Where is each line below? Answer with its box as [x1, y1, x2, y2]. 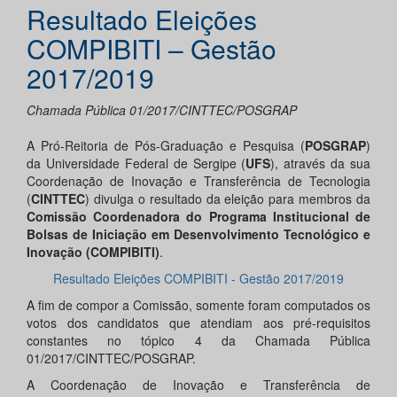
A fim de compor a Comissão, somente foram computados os [27, 296, 370, 315]
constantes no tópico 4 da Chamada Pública [27, 331, 370, 350]
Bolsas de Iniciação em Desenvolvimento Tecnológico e [27, 225, 370, 244]
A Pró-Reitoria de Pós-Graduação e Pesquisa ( [27, 136, 305, 155]
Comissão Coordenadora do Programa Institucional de [27, 207, 370, 226]
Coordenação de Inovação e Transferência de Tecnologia [27, 172, 370, 191]
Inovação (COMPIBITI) [27, 243, 160, 261]
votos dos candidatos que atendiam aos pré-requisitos [27, 314, 370, 332]
